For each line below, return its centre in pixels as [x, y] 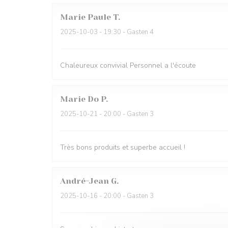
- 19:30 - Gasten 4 [126, 32]
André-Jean [84, 181]
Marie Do [79, 99]
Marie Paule [85, 17]
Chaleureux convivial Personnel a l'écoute [128, 65]
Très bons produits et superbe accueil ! [123, 147]
